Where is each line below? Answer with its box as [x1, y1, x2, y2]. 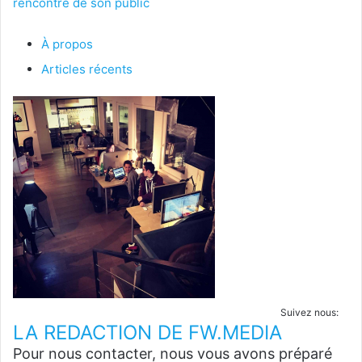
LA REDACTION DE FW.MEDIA [13, 321, 282, 345]
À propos [41, 36, 93, 53]
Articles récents [41, 61, 133, 78]
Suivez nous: [280, 306, 339, 319]
